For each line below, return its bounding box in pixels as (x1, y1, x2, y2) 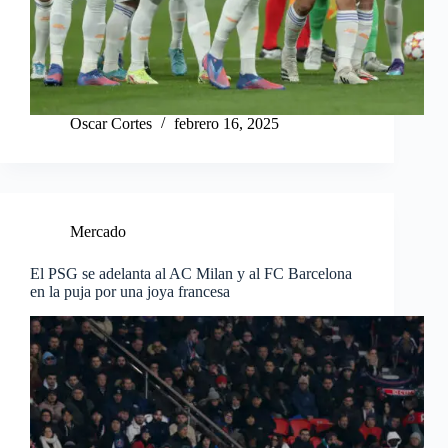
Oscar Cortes (70, 115, 152, 133)
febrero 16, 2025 (174, 115, 279, 133)
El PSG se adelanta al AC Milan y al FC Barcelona (30, 265, 352, 283)
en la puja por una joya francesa (30, 283, 230, 301)
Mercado (70, 223, 126, 241)
